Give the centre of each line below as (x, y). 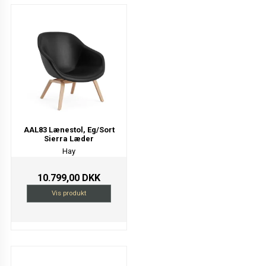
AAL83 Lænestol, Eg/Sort (69, 130)
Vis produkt (69, 193)
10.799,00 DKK (69, 178)
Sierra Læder (69, 139)
